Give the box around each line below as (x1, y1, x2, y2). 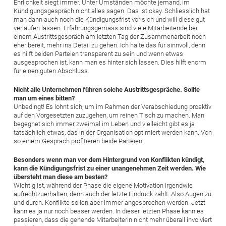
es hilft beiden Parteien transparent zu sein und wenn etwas (14, 49, 183, 58)
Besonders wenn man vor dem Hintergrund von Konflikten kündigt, (14, 155, 204, 163)
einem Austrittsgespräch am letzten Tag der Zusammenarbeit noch (14, 32, 206, 40)
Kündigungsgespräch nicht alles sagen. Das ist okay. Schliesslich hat (14, 7, 210, 15)
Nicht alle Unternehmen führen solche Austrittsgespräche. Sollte (14, 85, 200, 93)
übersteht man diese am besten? (14, 173, 109, 181)
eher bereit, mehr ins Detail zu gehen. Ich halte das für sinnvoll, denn (14, 41, 205, 49)
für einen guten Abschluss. (14, 67, 91, 75)
